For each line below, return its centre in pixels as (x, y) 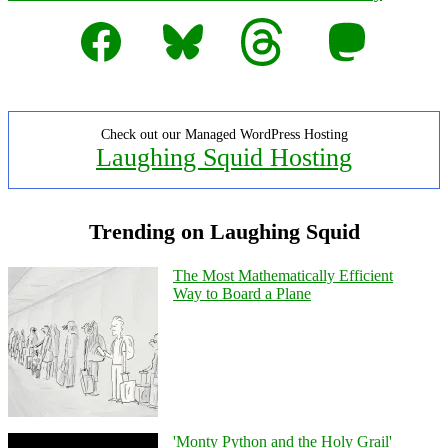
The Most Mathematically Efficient (283, 275)
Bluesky (184, 24)
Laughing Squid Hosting (224, 157)
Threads (265, 24)
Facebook (107, 24)
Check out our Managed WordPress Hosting (224, 134)
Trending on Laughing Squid (224, 231)
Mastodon (353, 24)
